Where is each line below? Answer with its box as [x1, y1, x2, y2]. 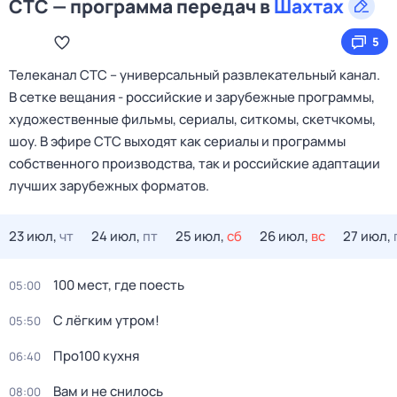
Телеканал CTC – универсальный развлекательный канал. [9, 66, 380, 84]
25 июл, [175, 227, 224, 245]
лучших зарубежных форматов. [9, 176, 209, 195]
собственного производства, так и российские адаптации [9, 154, 380, 173]
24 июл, [91, 227, 140, 245]
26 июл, [260, 227, 308, 245]
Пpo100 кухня [53, 346, 139, 365]
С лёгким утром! [53, 311, 160, 330]
